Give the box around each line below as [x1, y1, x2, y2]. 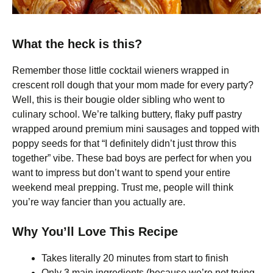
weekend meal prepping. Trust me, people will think [12, 182, 233, 193]
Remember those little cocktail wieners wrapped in [12, 65, 229, 76]
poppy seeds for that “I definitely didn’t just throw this [12, 138, 236, 149]
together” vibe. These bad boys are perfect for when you [12, 153, 252, 163]
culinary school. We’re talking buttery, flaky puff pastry [12, 109, 242, 119]
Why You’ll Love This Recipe [12, 225, 178, 238]
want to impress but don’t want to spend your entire [12, 168, 230, 178]
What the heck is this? [12, 37, 142, 51]
